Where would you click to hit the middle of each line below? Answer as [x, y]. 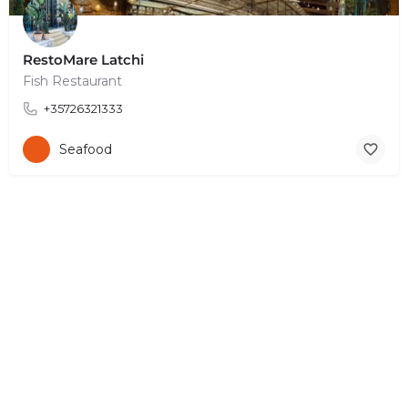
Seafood [86, 150]
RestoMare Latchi [83, 59]
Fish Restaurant [72, 81]
